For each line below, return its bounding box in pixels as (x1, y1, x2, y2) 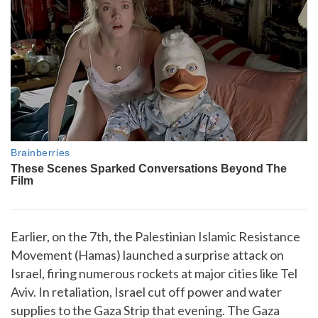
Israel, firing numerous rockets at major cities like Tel (11, 265, 297, 282)
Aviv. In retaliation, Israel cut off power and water (11, 284, 282, 300)
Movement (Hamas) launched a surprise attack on (11, 247, 284, 263)
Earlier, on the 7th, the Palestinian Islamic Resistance (11, 229, 300, 245)
